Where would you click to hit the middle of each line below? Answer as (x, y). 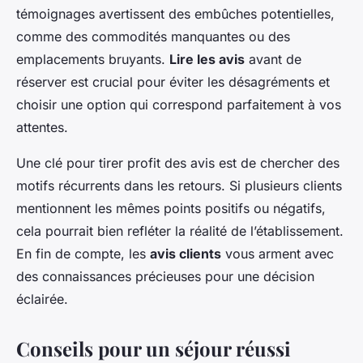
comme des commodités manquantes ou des (153, 37)
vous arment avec (278, 254)
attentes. (42, 128)
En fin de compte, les (83, 254)
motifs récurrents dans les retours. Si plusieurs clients (179, 186)
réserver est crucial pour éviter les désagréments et (173, 82)
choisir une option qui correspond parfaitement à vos (179, 105)
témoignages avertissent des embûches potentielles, (175, 14)
